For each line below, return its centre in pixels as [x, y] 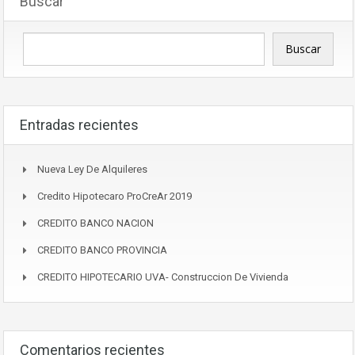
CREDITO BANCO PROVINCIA [102, 250]
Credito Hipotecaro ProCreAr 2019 [115, 196]
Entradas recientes [79, 125]
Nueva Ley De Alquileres [92, 169]
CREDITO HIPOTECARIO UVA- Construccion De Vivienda [163, 277]
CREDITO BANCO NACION [95, 223]
